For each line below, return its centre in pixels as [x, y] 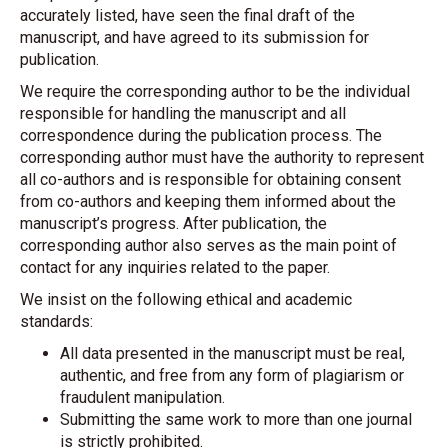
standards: [56, 321]
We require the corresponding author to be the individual [215, 91]
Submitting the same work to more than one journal [236, 419]
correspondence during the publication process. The [201, 135]
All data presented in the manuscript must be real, [232, 353]
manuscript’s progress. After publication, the [173, 223]
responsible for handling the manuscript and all [183, 113]
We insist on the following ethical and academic [186, 299]
